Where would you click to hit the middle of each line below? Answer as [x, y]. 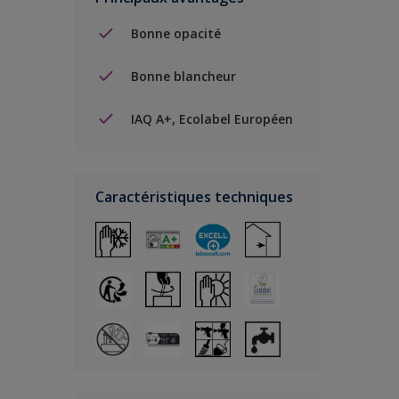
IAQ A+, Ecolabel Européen [212, 118]
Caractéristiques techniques [194, 197]
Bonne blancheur [183, 76]
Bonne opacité [176, 33]
